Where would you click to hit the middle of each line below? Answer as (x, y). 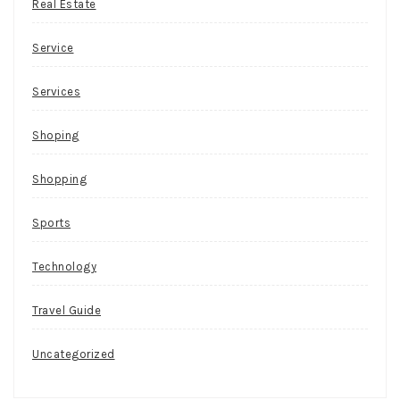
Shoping (56, 136)
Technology (64, 267)
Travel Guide (67, 311)
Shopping (59, 179)
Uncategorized (74, 354)
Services (56, 92)
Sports (51, 223)
